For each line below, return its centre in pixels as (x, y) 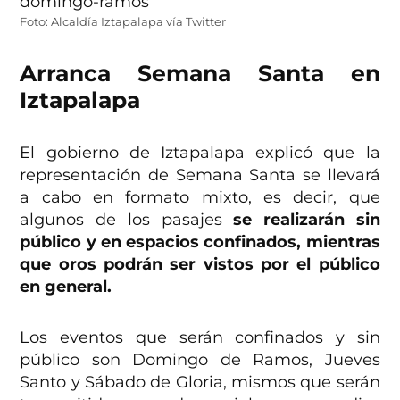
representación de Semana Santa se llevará (200, 175)
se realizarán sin (307, 220)
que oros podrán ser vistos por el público (200, 265)
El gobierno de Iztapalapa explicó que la (200, 153)
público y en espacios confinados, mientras (200, 242)
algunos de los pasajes (127, 220)
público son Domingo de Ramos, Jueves (200, 360)
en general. (66, 287)
